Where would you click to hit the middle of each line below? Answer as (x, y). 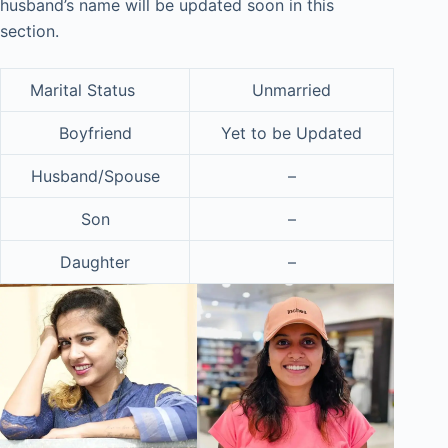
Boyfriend (95, 132)
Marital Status (95, 89)
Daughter (95, 261)
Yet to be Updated (291, 132)
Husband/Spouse (95, 175)
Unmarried (291, 89)
